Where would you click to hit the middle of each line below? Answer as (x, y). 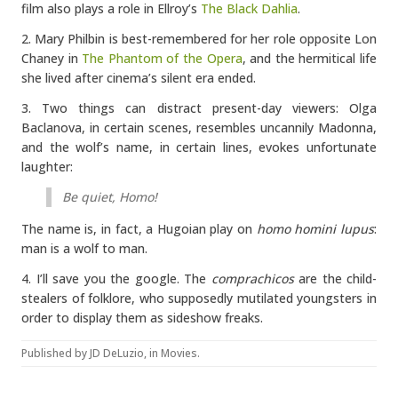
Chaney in (52, 58)
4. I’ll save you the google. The (116, 279)
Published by (56, 353)
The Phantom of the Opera (162, 58)
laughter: (47, 167)
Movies (179, 353)
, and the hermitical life (310, 58)
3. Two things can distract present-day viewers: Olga (199, 108)
